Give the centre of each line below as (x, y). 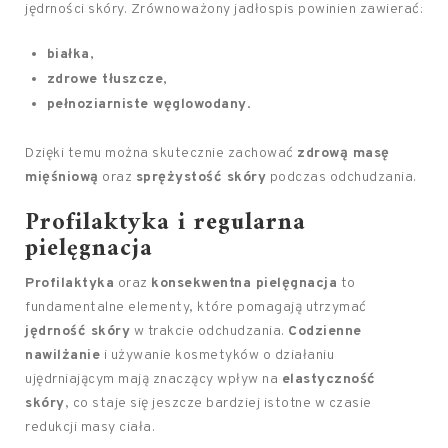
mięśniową (62, 177)
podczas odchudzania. (341, 177)
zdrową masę (343, 153)
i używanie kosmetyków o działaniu (217, 355)
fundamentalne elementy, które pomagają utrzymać (196, 307)
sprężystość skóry (200, 177)
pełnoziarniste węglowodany (146, 104)
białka (68, 54)
